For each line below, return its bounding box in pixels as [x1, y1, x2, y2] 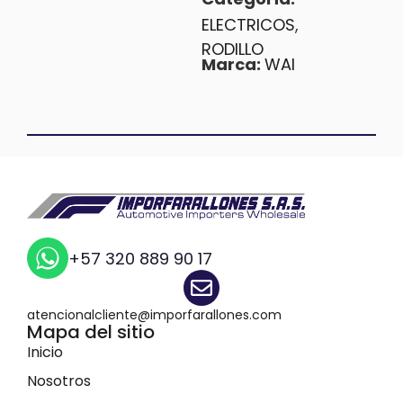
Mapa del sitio [27, 318, 156, 350]
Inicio [27, 342, 64, 363]
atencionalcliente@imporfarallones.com [27, 306, 282, 325]
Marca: [201, 52, 264, 81]
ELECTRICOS [201, 13, 295, 37]
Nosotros [27, 371, 92, 392]
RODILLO [201, 38, 264, 61]
